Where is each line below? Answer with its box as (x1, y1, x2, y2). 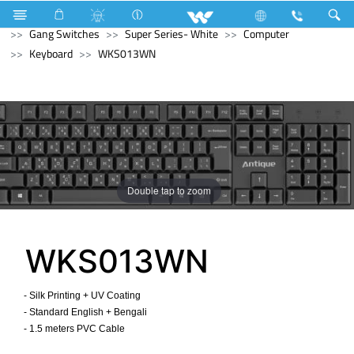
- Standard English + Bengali (17, 306, 147, 318)
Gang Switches (29, 25, 100, 42)
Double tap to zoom (127, 183, 211, 198)
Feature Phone (98, 6, 166, 22)
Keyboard (29, 45, 73, 62)
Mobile (42, 6, 73, 22)
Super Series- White (125, 25, 218, 42)
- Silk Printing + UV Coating (17, 289, 141, 301)
